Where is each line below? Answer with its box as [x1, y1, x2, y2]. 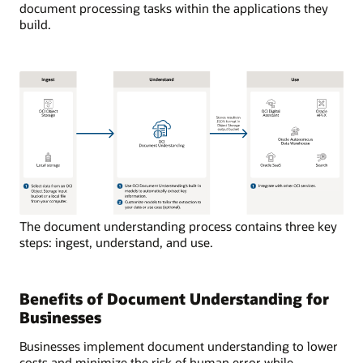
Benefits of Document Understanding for [19, 288, 329, 310]
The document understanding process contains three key [19, 218, 337, 235]
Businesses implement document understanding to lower [19, 338, 338, 355]
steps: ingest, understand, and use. [19, 234, 213, 251]
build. [19, 16, 51, 33]
